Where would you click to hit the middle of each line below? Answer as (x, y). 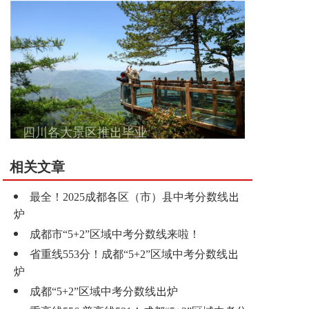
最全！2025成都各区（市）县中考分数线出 (134, 196)
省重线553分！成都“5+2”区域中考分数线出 (134, 253)
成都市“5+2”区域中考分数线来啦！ (115, 233)
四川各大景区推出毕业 (85, 131)
